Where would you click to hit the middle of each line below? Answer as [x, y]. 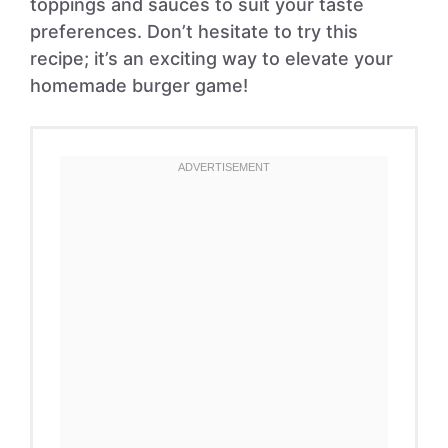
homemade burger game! [139, 85]
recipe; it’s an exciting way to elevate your [211, 58]
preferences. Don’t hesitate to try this [194, 31]
